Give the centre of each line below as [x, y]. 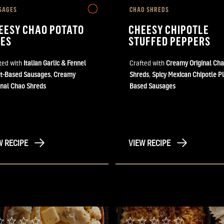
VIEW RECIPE [149, 143]
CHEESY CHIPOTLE [169, 29]
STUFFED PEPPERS [170, 40]
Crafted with [148, 62]
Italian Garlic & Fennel [55, 62]
